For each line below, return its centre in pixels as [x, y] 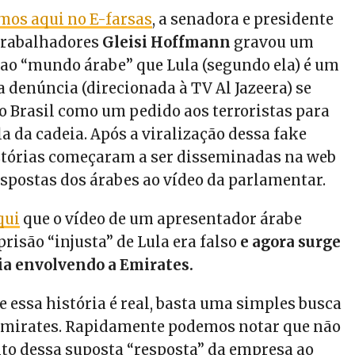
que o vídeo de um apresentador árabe [161, 219]
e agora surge [291, 242]
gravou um [273, 43]
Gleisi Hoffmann [167, 43]
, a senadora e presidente [243, 20]
